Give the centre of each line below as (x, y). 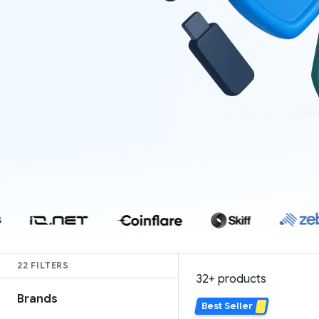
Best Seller (227, 306)
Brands (37, 299)
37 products (228, 279)
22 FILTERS (43, 265)
